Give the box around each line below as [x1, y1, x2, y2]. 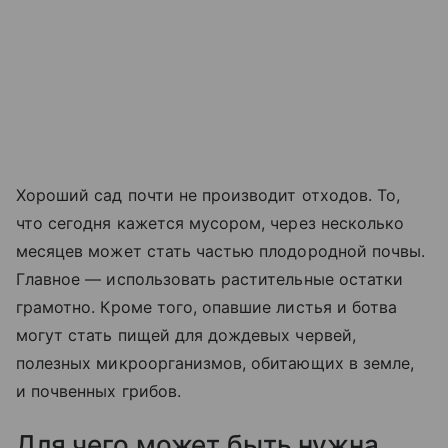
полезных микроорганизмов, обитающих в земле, [16, 352, 415, 373]
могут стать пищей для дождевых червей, [16, 324, 356, 345]
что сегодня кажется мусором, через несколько [16, 212, 405, 233]
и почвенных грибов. [16, 380, 181, 401]
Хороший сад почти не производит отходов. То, [16, 184, 401, 205]
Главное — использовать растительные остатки [16, 268, 404, 289]
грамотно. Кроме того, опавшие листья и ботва [16, 296, 398, 317]
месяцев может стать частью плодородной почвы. [16, 240, 426, 261]
